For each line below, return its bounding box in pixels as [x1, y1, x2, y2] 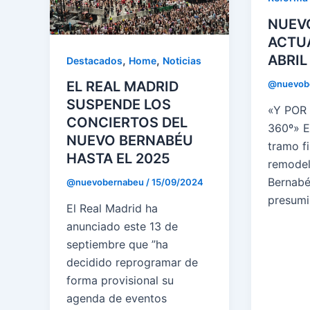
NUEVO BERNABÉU [66, 132, 193, 149]
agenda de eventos [66, 291, 167, 305]
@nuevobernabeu [66, 176, 146, 188]
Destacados [66, 54, 122, 66]
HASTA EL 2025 [66, 150, 170, 167]
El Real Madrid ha [66, 201, 158, 215]
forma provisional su [66, 273, 174, 287]
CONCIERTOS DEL [66, 114, 188, 131]
